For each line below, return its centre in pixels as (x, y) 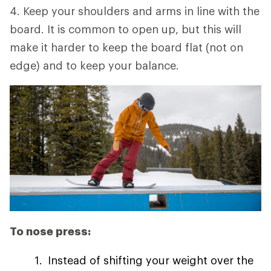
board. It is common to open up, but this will (126, 29)
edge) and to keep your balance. (94, 65)
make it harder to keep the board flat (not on (126, 47)
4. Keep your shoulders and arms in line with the (135, 11)
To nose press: (50, 231)
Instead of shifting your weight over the (151, 260)
